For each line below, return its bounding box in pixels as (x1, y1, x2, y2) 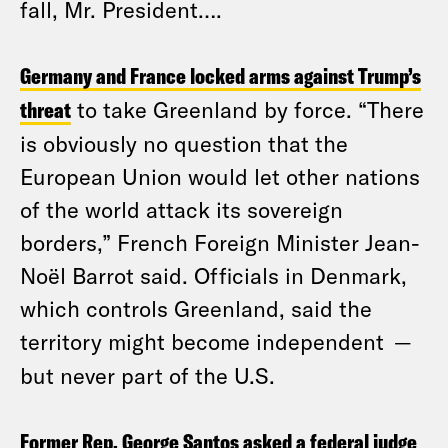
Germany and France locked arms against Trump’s (20, 62, 421, 90)
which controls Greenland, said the (20, 295, 372, 321)
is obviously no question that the (20, 130, 348, 156)
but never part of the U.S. (20, 362, 275, 388)
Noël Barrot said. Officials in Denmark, (20, 262, 407, 288)
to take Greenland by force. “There (71, 96, 424, 122)
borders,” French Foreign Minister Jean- (20, 229, 420, 255)
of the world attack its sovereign (20, 196, 343, 222)
